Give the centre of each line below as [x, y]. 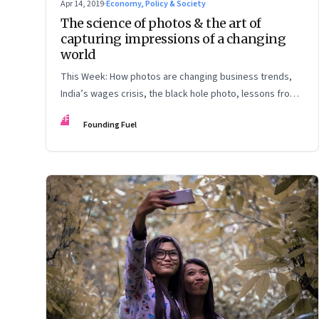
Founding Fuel [110, 125]
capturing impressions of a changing [173, 38]
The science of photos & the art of [161, 23]
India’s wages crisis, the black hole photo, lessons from [179, 94]
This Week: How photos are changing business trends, [176, 77]
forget [74, 128]
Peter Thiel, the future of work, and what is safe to [168, 111]
